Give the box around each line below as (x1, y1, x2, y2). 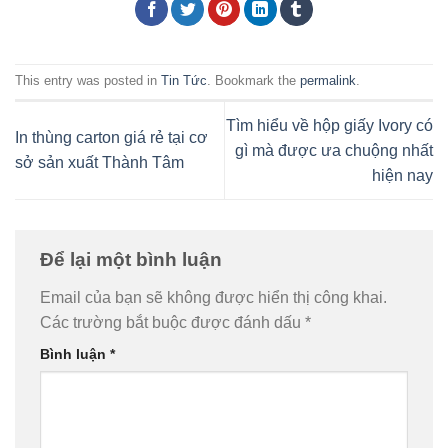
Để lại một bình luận (40, 249, 227, 271)
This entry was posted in (15, 73, 161, 89)
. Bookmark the (207, 73, 300, 89)
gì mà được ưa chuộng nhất (235, 141, 433, 159)
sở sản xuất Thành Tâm (15, 154, 184, 172)
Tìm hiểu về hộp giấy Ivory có (226, 116, 433, 134)
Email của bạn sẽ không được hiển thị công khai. (40, 288, 387, 306)
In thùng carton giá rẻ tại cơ (15, 129, 208, 147)
